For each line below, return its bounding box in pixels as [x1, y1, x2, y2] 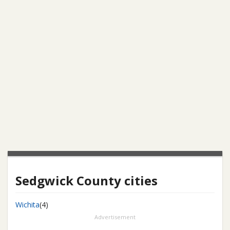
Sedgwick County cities [15, 172, 158, 189]
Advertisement [94, 213, 136, 221]
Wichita [15, 200, 40, 209]
